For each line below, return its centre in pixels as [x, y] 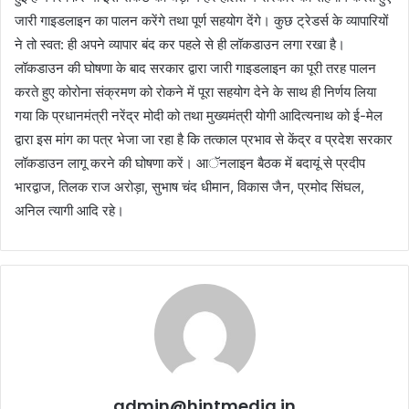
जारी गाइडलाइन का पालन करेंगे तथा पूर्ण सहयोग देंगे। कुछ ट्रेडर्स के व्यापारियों [201, 21]
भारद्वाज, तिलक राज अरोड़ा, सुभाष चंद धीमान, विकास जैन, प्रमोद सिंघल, [189, 187]
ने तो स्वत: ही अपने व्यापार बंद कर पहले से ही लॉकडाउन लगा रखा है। [180, 45]
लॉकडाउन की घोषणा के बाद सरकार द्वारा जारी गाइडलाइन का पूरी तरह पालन [195, 68]
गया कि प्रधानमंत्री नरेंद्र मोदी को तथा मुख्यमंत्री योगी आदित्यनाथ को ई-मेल [199, 116]
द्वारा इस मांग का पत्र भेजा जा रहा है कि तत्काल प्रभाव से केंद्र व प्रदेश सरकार [204, 140]
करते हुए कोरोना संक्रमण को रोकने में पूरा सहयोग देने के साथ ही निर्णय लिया [195, 92]
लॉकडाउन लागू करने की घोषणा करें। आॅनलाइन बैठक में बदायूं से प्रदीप [190, 163]
